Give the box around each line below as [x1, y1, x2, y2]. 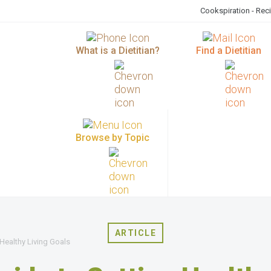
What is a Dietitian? [76, 45, 160, 56]
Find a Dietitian [196, 45, 261, 56]
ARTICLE [114, 228, 157, 238]
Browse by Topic [76, 132, 149, 143]
